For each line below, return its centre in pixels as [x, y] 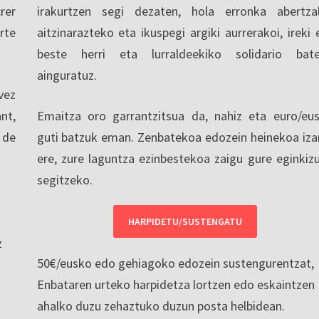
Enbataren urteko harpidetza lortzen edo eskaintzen [176, 284]
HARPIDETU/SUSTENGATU [185, 221]
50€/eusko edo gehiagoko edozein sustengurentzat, [175, 263]
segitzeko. [64, 179]
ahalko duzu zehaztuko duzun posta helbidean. [161, 305]
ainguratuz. [67, 75]
